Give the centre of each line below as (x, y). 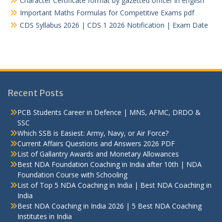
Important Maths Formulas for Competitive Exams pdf (107, 13)
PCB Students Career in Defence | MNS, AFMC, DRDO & (109, 112)
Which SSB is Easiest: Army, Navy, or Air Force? (93, 133)
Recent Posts (35, 93)
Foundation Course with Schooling (72, 175)
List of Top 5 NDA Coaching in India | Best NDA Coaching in (114, 185)
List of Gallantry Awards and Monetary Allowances (98, 154)
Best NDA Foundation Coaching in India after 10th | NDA (110, 165)
